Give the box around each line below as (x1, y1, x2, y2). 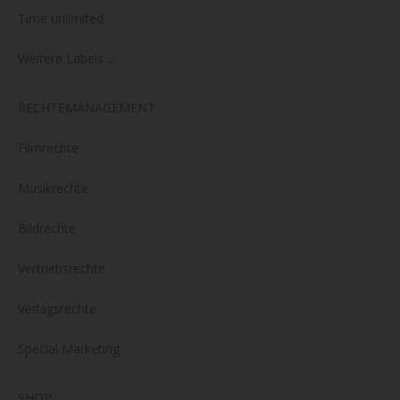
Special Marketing (18, 339, 120, 357)
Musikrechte (18, 179, 88, 196)
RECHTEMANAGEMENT (18, 98, 155, 116)
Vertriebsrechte (18, 259, 105, 277)
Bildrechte (18, 219, 76, 237)
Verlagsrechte (18, 299, 96, 317)
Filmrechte (18, 138, 79, 156)
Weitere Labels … (18, 49, 117, 67)
